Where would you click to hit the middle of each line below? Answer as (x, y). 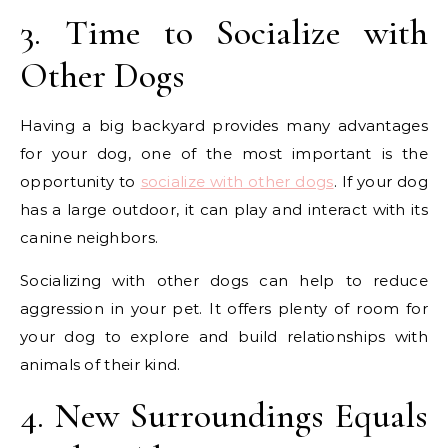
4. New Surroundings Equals (224, 415)
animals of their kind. (100, 364)
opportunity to (80, 181)
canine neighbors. (89, 237)
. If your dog (380, 181)
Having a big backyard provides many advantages (224, 125)
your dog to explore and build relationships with (224, 336)
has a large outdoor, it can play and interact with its (224, 209)
